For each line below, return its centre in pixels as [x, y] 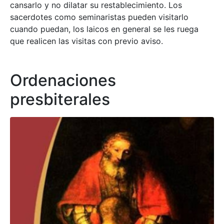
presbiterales [60, 99]
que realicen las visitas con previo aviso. [88, 41]
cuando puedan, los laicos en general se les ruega [104, 29]
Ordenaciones [63, 80]
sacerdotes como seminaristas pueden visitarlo [99, 17]
